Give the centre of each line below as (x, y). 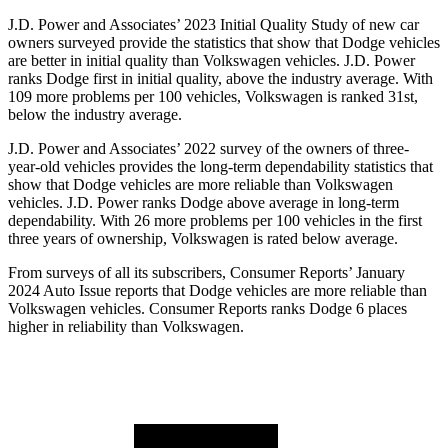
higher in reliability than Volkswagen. (126, 327)
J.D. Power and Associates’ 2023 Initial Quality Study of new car (213, 25)
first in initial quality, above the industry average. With (261, 79)
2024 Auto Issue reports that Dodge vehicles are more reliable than (217, 291)
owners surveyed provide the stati (113, 43)
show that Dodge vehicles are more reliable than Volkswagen (200, 185)
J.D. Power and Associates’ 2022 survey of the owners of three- (208, 149)
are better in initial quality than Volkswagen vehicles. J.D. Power (211, 61)
